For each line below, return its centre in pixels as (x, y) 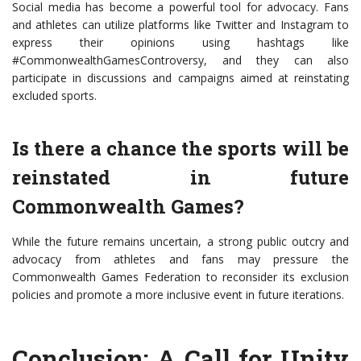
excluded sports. (54, 96)
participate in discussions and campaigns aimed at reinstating (180, 78)
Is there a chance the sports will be (180, 149)
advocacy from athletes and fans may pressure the (180, 259)
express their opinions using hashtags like (180, 43)
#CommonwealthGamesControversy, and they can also (180, 60)
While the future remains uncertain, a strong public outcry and (180, 242)
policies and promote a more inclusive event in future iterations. (178, 295)
